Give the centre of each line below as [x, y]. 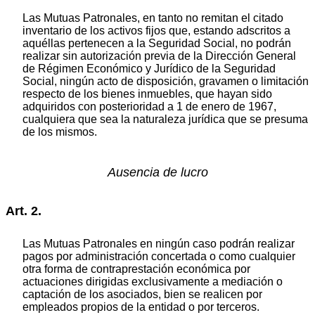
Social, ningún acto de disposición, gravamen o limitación [166, 81]
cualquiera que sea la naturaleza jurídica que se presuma [165, 119]
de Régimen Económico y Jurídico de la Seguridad [149, 68]
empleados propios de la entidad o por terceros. [141, 307]
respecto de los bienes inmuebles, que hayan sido [147, 94]
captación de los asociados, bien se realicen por [142, 295]
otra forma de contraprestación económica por [136, 269]
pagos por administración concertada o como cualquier [159, 257]
